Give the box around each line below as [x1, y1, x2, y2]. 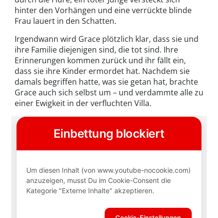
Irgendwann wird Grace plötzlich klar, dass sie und [15, 33, 199, 44]
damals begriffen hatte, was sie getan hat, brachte [15, 76, 198, 87]
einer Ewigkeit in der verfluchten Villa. [15, 97, 151, 109]
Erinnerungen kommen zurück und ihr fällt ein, [15, 54, 186, 66]
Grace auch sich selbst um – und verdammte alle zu [15, 87, 203, 98]
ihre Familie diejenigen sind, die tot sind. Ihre [15, 44, 178, 55]
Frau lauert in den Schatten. [15, 15, 116, 26]
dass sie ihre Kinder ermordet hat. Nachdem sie [15, 65, 190, 76]
